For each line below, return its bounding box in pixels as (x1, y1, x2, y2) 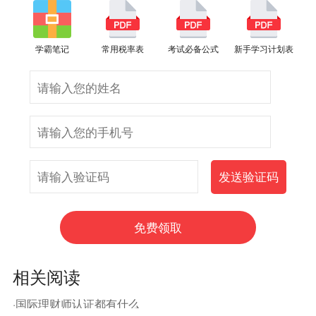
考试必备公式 (168, 42, 219, 55)
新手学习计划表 (234, 42, 294, 55)
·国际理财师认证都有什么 (12, 296, 140, 312)
